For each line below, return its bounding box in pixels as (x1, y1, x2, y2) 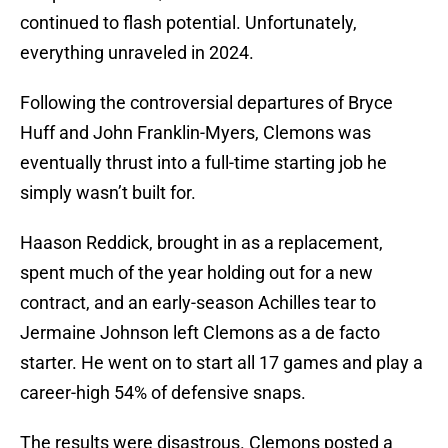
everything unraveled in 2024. (20, 42, 254, 64)
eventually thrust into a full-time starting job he (20, 152, 387, 174)
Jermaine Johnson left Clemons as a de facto (20, 322, 380, 344)
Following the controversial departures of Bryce (20, 92, 393, 114)
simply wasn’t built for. (20, 182, 196, 204)
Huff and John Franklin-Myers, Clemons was (20, 122, 371, 144)
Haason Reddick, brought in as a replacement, (20, 232, 383, 254)
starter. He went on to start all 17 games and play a (20, 352, 423, 374)
